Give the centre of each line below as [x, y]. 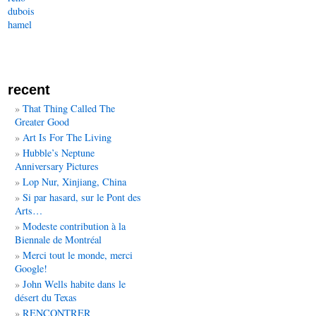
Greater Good [42, 122]
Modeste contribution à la [74, 226]
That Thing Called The [69, 108]
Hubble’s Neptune [59, 153]
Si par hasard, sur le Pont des [82, 197]
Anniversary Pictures [57, 166]
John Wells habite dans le [74, 284]
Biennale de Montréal [58, 239]
